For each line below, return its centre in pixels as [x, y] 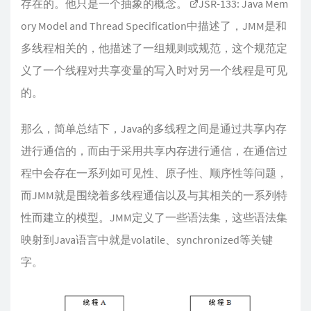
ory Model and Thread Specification [104, 26]
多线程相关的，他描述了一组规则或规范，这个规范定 [154, 48]
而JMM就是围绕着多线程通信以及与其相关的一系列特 [154, 195]
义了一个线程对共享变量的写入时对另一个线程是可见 [154, 70]
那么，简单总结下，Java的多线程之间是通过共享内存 [154, 128]
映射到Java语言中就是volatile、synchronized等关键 [147, 239]
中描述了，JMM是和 [237, 26]
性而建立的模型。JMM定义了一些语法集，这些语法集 [154, 217]
